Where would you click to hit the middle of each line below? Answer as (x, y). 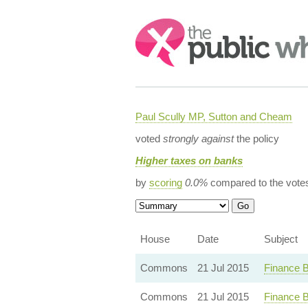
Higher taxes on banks (189, 161)
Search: (154, 25)
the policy (256, 139)
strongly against (198, 139)
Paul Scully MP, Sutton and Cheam (213, 117)
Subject (280, 239)
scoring (165, 183)
